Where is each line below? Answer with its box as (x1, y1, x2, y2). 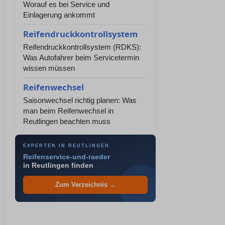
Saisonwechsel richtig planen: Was (23, 96, 137, 104)
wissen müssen (23, 64, 75, 72)
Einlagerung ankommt (23, 11, 95, 19)
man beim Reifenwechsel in (23, 106, 114, 115)
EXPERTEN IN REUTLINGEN (23, 143, 109, 148)
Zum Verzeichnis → (55, 181, 116, 188)
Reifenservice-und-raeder (23, 153, 110, 161)
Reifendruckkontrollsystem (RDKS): (23, 43, 141, 51)
